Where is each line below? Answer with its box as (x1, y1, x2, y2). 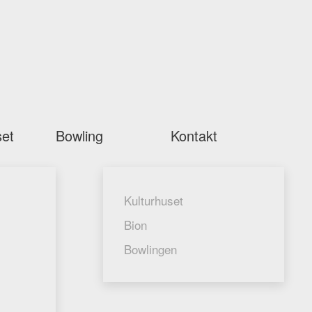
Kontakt (170, 125, 217, 146)
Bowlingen (124, 240, 177, 258)
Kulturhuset (124, 192, 183, 209)
